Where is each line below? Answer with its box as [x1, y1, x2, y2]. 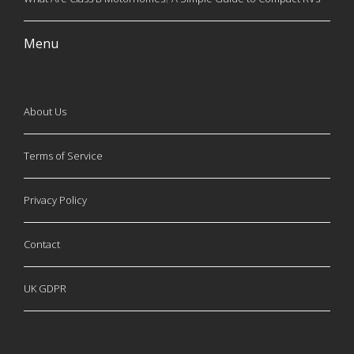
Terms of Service [24, 149, 103, 164]
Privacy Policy [24, 193, 87, 208]
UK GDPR [24, 281, 66, 296]
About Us [24, 104, 66, 119]
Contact [24, 237, 60, 252]
